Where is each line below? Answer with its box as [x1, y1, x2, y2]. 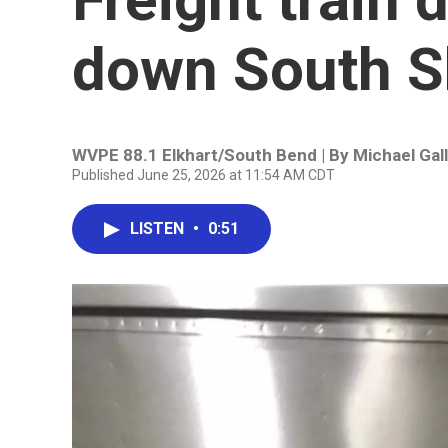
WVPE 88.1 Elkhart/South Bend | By [72, 145, 353, 165]
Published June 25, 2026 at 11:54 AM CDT [72, 167, 335, 183]
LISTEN [130, 219, 188, 238]
